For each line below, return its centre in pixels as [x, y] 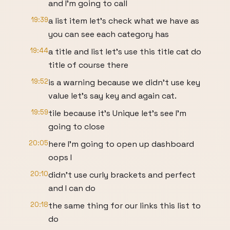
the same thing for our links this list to [124, 206]
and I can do [72, 188]
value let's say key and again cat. [112, 96]
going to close [76, 127]
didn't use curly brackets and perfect [122, 175]
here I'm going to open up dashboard [121, 144]
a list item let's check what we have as [124, 21]
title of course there [88, 65]
